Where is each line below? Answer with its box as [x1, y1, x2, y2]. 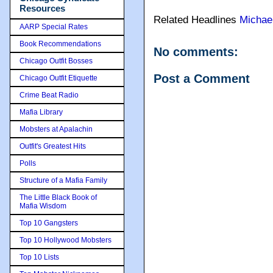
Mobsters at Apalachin [19, 124, 93, 133]
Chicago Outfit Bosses [19, 56, 93, 65]
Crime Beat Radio [19, 90, 79, 99]
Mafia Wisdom [19, 201, 66, 210]
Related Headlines [154, 14, 239, 26]
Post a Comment [154, 72, 250, 85]
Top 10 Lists [19, 252, 59, 261]
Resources [19, 3, 65, 13]
